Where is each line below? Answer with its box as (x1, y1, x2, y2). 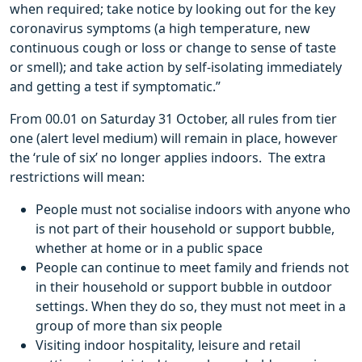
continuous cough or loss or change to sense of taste (10, 39, 336, 57)
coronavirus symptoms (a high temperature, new (10, 19, 310, 38)
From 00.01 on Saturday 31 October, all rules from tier (10, 110, 337, 128)
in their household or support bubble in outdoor (36, 278, 332, 297)
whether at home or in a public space (36, 239, 263, 258)
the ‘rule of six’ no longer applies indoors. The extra (10, 149, 326, 167)
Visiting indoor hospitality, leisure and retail (36, 336, 301, 355)
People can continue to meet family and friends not (36, 259, 349, 277)
